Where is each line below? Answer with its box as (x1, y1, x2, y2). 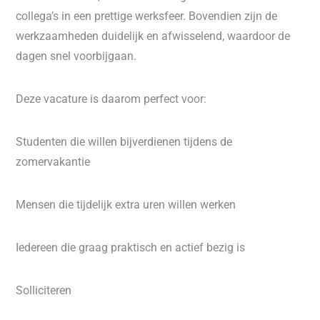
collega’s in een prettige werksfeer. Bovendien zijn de (16, 9, 278, 23)
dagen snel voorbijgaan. (16, 49, 137, 63)
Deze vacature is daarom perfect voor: (16, 92, 207, 106)
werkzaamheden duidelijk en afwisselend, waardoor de (16, 29, 291, 43)
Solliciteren (16, 284, 72, 297)
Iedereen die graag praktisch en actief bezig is (16, 241, 246, 254)
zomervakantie (16, 155, 91, 169)
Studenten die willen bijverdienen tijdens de (16, 135, 233, 149)
